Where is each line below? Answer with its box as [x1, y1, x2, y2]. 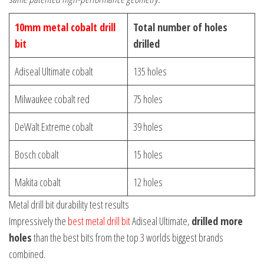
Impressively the [9, 214, 68, 229]
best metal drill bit [68, 214, 130, 229]
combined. [9, 247, 45, 262]
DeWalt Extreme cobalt [15, 120, 93, 134]
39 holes [133, 120, 163, 134]
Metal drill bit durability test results [9, 197, 129, 212]
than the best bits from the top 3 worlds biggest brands [32, 230, 223, 245]
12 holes [133, 175, 163, 190]
